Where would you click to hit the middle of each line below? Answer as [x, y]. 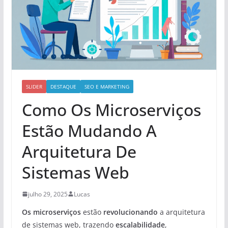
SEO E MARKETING [107, 86]
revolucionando [130, 212]
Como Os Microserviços [111, 109]
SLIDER [34, 86]
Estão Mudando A [89, 130]
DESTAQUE [63, 86]
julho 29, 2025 [48, 194]
